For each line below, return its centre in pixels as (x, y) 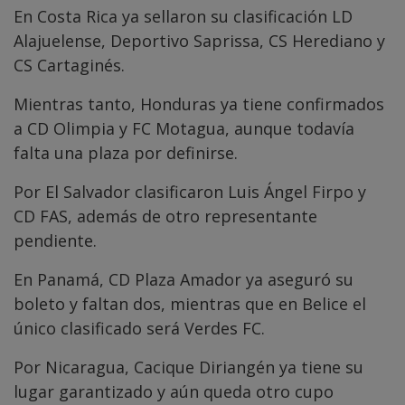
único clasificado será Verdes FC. (139, 328)
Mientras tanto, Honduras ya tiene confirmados (199, 104)
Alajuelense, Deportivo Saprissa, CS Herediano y (199, 40)
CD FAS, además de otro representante (165, 216)
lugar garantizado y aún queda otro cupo (174, 391)
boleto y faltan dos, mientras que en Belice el (190, 303)
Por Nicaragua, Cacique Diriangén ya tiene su (188, 367)
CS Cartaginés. (69, 65)
